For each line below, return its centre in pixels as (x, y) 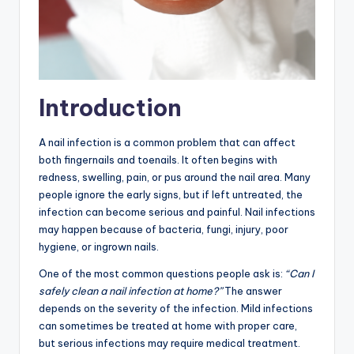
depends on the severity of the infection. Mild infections (176, 309)
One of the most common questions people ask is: (162, 274)
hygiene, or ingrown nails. (99, 247)
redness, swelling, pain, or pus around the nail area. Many (175, 177)
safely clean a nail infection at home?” (130, 291)
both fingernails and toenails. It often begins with (158, 160)
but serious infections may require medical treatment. (169, 343)
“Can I (299, 274)
